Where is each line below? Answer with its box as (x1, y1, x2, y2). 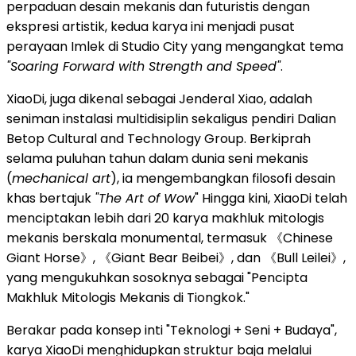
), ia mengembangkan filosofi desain (110, 168, 335, 188)
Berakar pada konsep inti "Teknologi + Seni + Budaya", (6, 320, 337, 339)
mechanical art (12, 168, 110, 188)
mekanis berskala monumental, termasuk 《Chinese (6, 228, 333, 247)
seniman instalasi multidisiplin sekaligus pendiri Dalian (6, 109, 336, 128)
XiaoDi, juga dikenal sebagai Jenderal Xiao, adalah (6, 89, 312, 108)
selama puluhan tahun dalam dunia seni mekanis (6, 149, 308, 168)
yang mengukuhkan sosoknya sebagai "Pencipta (6, 268, 308, 287)
